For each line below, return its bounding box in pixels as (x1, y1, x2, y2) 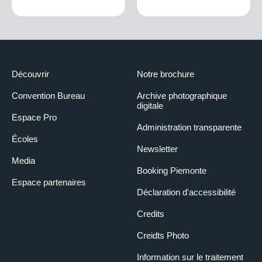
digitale (137, 101, 163, 111)
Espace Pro (12, 112, 57, 123)
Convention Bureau (12, 91, 85, 101)
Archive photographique (137, 91, 227, 101)
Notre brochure (137, 69, 194, 80)
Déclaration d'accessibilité (137, 187, 236, 198)
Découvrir (12, 69, 49, 80)
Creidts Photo (137, 230, 189, 241)
